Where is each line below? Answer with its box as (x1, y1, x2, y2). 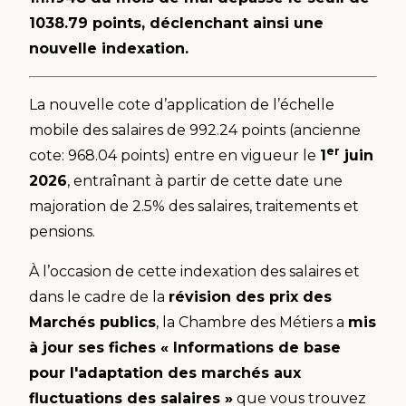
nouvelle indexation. (29, 39, 188, 57)
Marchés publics (29, 313, 156, 331)
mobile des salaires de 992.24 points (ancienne (29, 121, 361, 139)
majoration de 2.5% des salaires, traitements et (29, 197, 359, 215)
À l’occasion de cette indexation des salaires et (29, 262, 360, 280)
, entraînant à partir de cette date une (67, 171, 343, 189)
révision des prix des (169, 287, 332, 305)
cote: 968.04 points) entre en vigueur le (29, 146, 320, 164)
